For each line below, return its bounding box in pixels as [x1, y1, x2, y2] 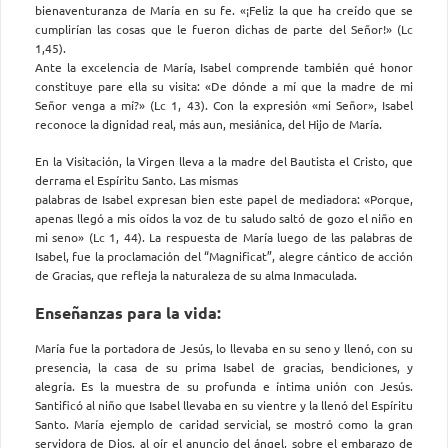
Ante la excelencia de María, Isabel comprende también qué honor [35, 58, 413, 75]
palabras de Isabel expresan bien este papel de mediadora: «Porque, [35, 190, 413, 207]
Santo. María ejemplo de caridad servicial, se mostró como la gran [35, 415, 413, 432]
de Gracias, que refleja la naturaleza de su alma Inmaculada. [35, 266, 357, 283]
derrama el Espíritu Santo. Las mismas [35, 171, 238, 188]
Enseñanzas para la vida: [35, 301, 221, 323]
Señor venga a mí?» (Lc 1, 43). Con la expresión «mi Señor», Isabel [35, 96, 413, 113]
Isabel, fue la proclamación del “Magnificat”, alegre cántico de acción [35, 247, 413, 264]
